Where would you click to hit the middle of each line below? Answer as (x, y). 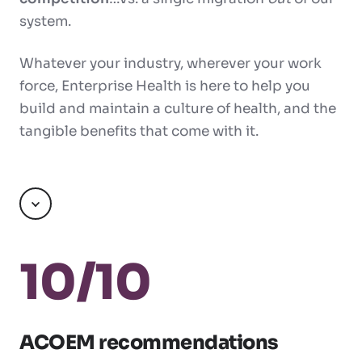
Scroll (55, 214)
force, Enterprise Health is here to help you (165, 86)
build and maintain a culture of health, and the (178, 109)
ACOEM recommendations (149, 343)
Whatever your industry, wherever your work (170, 64)
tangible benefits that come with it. (139, 132)
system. (47, 22)
